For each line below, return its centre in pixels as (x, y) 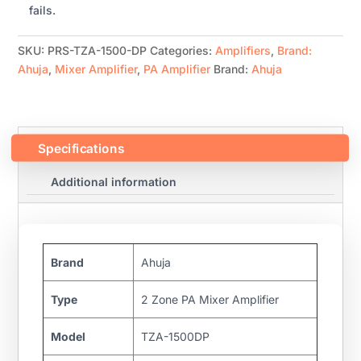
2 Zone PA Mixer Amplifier (210, 300)
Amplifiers (243, 51)
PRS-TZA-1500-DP (98, 51)
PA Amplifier (177, 69)
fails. (43, 10)
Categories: (183, 51)
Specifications (82, 148)
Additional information (114, 182)
